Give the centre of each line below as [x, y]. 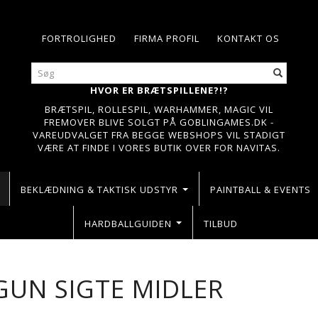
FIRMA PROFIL [167, 38]
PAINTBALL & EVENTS [261, 189]
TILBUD [220, 223]
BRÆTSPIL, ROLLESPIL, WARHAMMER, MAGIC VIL [159, 109]
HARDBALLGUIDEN [128, 223]
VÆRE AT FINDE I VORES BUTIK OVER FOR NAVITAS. [159, 148]
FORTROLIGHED [79, 38]
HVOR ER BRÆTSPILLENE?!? [159, 90]
